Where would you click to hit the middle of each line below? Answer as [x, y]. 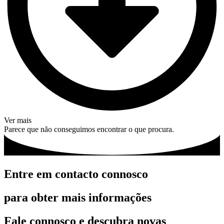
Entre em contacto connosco [76, 174]
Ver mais [18, 120]
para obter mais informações [78, 198]
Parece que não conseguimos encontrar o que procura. [89, 129]
